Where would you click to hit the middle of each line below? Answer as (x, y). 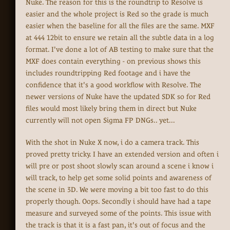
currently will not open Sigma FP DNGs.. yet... (100, 120)
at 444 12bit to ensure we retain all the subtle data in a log (120, 38)
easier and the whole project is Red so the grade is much (117, 14)
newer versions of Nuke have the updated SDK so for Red (118, 97)
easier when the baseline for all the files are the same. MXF (120, 26)
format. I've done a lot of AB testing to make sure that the (120, 50)
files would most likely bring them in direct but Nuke (111, 109)
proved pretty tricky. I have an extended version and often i (122, 154)
